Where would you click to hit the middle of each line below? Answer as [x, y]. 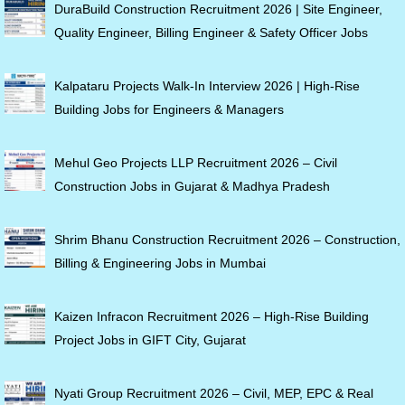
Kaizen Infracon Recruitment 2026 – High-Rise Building [212, 317]
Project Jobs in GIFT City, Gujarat [150, 340]
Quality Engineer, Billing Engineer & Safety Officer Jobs [211, 33]
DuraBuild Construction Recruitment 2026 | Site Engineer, [218, 9]
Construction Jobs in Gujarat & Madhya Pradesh [192, 187]
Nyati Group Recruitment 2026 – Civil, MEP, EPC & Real [214, 394]
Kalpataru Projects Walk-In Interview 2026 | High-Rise [207, 86]
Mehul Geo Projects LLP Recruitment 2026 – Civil [196, 163]
